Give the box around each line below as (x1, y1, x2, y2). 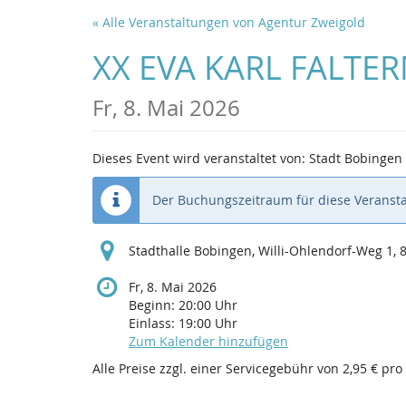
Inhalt (13, 43, 48, 62)
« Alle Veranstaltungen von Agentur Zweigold (92, 14, 365, 31)
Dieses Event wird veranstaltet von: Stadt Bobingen (92, 150, 402, 168)
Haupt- (13, 25, 54, 43)
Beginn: (129, 296, 179, 314)
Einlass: (129, 314, 179, 333)
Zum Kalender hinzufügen (129, 333, 288, 351)
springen (13, 62, 67, 80)
